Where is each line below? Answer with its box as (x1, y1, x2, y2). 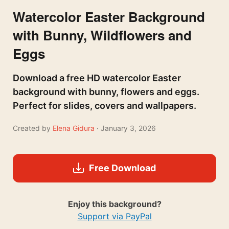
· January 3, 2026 (97, 123, 156, 132)
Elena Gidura (53, 123, 97, 132)
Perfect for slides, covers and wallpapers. (13, 100, 196, 111)
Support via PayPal (77, 211, 152, 221)
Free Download (88, 162, 156, 173)
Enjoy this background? (67, 198, 162, 209)
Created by (13, 123, 51, 132)
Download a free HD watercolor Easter (13, 72, 181, 83)
